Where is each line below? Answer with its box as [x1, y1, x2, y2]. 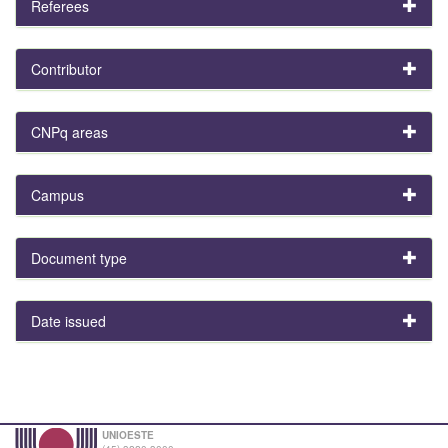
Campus [31, 184, 84, 205]
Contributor [31, 58, 102, 79]
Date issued [31, 310, 106, 331]
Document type [31, 247, 127, 268]
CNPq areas [31, 121, 108, 142]
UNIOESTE [102, 427, 154, 442]
